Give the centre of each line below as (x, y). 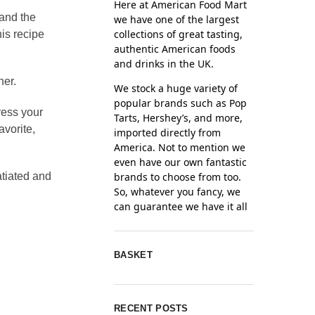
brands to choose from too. (178, 176)
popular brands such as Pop (181, 103)
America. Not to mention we (180, 147)
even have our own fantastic (181, 162)
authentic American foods (175, 49)
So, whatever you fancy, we (178, 191)
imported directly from (168, 132)
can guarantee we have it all (181, 206)
